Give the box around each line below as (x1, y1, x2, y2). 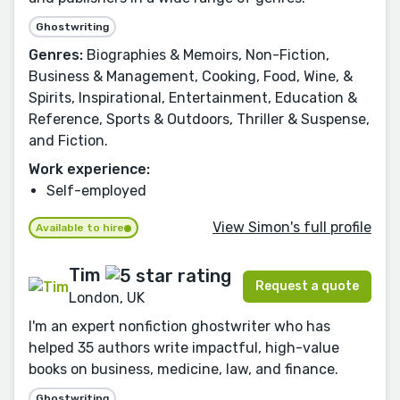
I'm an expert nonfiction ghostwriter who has (29, 318, 330, 336)
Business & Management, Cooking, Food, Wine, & (29, 68, 353, 86)
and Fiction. (29, 132, 108, 150)
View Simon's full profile (212, 218, 371, 236)
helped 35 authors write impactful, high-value (29, 339, 339, 357)
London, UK (69, 289, 145, 307)
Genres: (29, 46, 83, 64)
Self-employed (46, 182, 146, 200)
